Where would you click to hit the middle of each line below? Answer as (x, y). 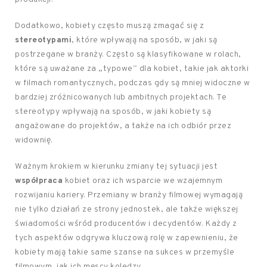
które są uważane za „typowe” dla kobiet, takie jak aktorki (132, 69)
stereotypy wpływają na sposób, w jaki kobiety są (113, 112)
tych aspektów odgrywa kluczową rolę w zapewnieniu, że (127, 238)
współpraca (39, 181)
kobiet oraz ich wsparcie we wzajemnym (142, 181)
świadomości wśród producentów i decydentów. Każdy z (126, 224)
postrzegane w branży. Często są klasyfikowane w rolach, (128, 55)
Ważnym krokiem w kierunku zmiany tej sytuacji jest (116, 167)
